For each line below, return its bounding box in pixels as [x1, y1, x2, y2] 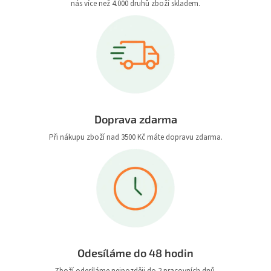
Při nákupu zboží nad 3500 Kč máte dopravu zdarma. [48, 132, 223, 143]
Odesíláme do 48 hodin [77, 246, 194, 260]
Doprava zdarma [94, 113, 177, 126]
